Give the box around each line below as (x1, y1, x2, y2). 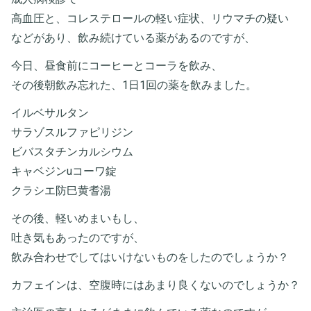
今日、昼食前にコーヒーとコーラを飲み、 (11, 58, 222, 72)
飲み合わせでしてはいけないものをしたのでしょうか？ (11, 250, 289, 264)
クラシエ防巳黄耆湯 (11, 183, 111, 197)
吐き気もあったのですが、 (11, 230, 144, 244)
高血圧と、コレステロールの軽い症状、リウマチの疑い (11, 11, 289, 25)
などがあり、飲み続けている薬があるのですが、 (11, 31, 255, 44)
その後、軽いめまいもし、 (11, 211, 144, 225)
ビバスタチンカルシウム (11, 144, 133, 158)
